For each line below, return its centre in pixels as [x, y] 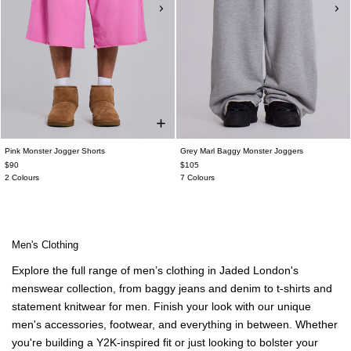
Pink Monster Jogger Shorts [55, 151]
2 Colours [22, 177]
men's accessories [58, 324]
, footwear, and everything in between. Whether [221, 324]
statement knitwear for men [80, 306]
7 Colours [197, 177]
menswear [38, 288]
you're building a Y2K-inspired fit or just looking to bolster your [165, 342]
